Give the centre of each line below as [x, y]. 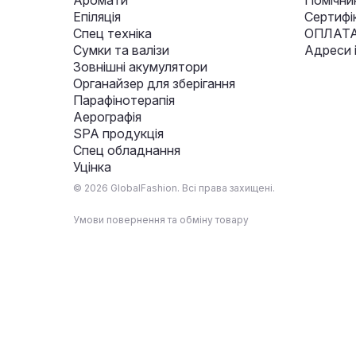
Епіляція [97, 17]
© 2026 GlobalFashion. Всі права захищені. [174, 188]
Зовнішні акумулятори [140, 67]
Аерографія [107, 117]
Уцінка [92, 167]
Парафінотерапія [124, 100]
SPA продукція [118, 133]
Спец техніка [112, 33]
